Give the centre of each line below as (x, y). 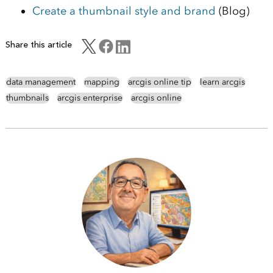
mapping (101, 82)
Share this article (38, 44)
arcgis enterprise (90, 97)
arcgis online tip (159, 82)
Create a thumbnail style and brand (124, 11)
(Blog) (232, 11)
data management (41, 82)
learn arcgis (222, 82)
